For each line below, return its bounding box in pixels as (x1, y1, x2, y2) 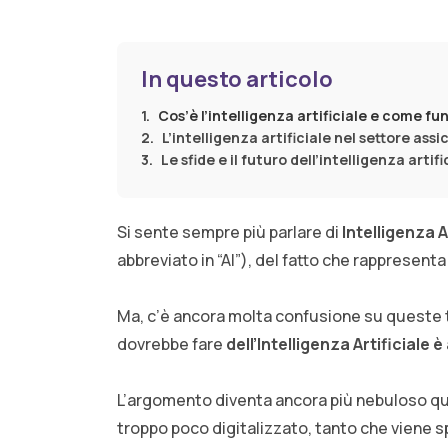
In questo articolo (141, 64, 333, 95)
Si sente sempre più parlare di (117, 221, 342, 244)
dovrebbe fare (117, 333, 226, 356)
